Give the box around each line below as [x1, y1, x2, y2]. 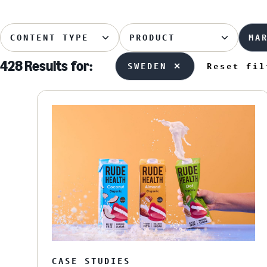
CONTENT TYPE [10, 32, 89, 43]
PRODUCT [129, 32, 175, 43]
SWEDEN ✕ [128, 61, 182, 72]
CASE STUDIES [52, 255, 131, 266]
